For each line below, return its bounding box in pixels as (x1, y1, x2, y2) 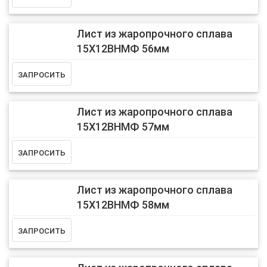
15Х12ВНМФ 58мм (76, 198, 169, 211)
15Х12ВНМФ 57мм (76, 120, 169, 133)
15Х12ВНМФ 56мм (76, 42, 169, 55)
